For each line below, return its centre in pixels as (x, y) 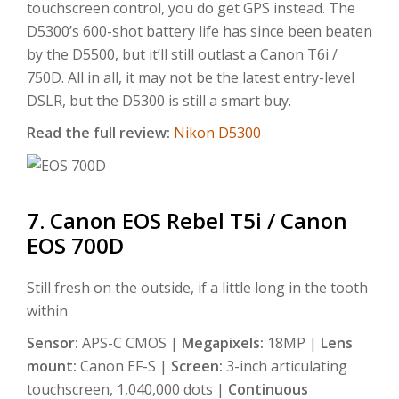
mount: (53, 366)
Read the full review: (100, 132)
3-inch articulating (287, 366)
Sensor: (54, 343)
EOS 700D (75, 246)
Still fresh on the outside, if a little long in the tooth (197, 288)
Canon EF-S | (126, 366)
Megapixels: (224, 343)
